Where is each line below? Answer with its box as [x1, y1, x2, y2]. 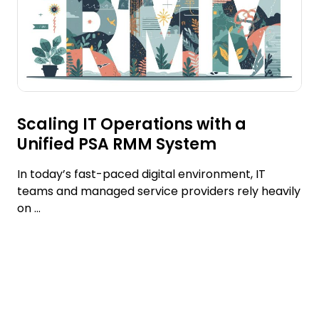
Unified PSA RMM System [17, 133, 216, 156]
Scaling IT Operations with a [17, 113, 246, 136]
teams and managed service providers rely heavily [17, 183, 300, 200]
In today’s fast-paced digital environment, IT [17, 166, 266, 183]
